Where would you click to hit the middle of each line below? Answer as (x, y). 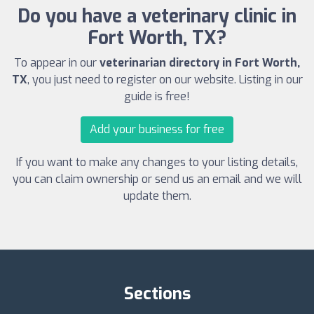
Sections (157, 294)
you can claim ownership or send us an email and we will (157, 179)
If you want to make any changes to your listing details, (157, 163)
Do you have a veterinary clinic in (157, 17)
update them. (157, 196)
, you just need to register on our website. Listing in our (165, 80)
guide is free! (157, 97)
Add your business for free (157, 130)
